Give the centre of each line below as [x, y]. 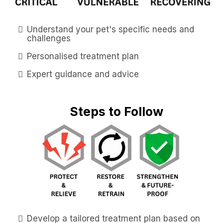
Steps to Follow [116, 111]
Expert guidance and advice [83, 74]
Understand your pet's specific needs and [111, 29]
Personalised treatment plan [83, 56]
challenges [49, 38]
